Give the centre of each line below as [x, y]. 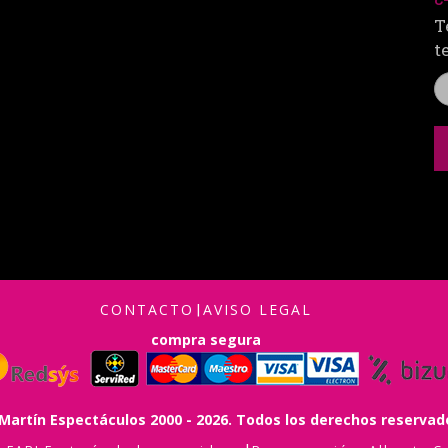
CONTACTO [147, 310]
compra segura [206, 340]
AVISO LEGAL [257, 310]
